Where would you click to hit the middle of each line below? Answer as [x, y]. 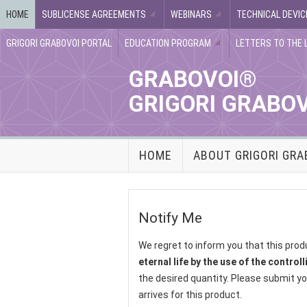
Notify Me [170, 218]
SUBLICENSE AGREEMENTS [94, 14]
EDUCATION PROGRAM [168, 43]
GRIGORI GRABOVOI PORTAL [59, 43]
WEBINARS [191, 14]
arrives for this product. [190, 295]
